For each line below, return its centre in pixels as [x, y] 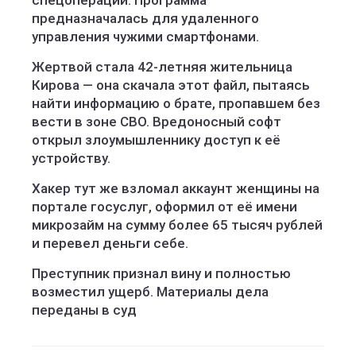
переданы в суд [84, 310]
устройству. [71, 158]
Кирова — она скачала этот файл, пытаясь [171, 85]
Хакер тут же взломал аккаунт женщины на [176, 188]
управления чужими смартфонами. [145, 37]
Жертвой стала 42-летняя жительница [162, 67]
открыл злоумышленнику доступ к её [156, 140]
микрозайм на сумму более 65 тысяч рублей [177, 225]
